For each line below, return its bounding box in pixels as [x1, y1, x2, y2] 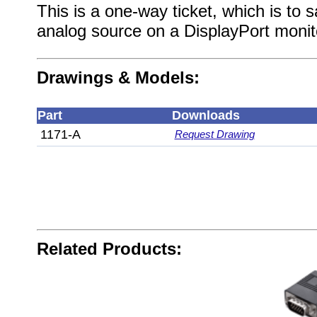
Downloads [171, 108, 240, 122]
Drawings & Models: [36, 68, 200, 87]
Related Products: [36, 239, 182, 258]
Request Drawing [174, 128, 255, 140]
